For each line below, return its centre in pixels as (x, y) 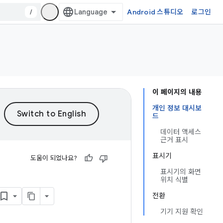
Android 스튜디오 (155, 12)
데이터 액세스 (181, 132)
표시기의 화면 (181, 172)
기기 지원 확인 (182, 212)
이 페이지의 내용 (177, 92)
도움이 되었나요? (54, 158)
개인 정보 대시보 (177, 108)
